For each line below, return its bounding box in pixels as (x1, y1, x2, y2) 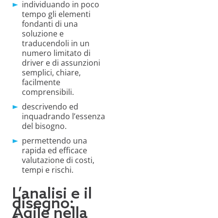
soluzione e (22, 28, 64, 39)
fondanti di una (22, 18, 78, 30)
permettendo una (22, 135, 87, 146)
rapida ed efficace (22, 145, 87, 156)
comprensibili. (22, 87, 74, 98)
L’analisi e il (12, 185, 92, 204)
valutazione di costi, (22, 155, 94, 166)
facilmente (22, 77, 60, 88)
